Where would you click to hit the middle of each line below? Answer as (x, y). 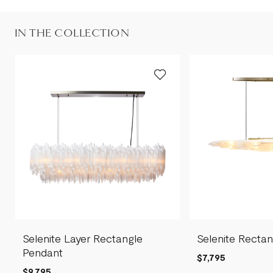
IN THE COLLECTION (72, 33)
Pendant (43, 252)
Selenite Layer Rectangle (83, 238)
